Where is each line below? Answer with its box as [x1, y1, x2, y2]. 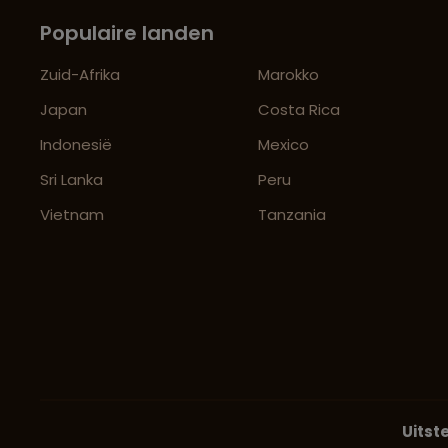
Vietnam [40, 204, 104, 226]
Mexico [258, 134, 310, 156]
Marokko [258, 64, 320, 86]
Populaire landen [40, 19, 214, 48]
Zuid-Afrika [40, 64, 120, 86]
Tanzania [258, 204, 327, 226]
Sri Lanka [40, 169, 103, 191]
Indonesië [40, 134, 112, 156]
